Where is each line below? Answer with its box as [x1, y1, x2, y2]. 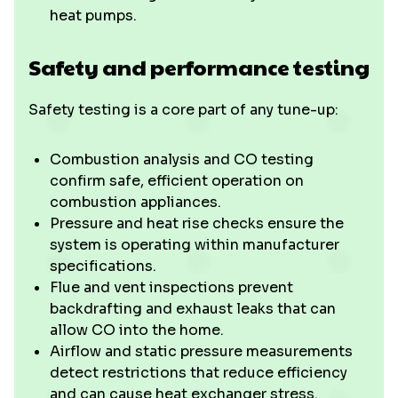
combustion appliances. [50, 193, 221, 211]
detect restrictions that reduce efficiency [50, 363, 347, 382]
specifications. [50, 257, 156, 275]
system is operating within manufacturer [50, 235, 339, 254]
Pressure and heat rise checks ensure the [50, 214, 344, 233]
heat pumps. [50, 6, 137, 25]
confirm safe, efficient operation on [50, 171, 304, 190]
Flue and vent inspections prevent [50, 278, 293, 297]
